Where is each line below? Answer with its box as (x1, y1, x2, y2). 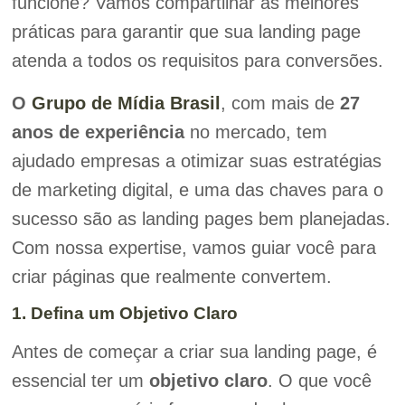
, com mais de (220, 92, 340, 113)
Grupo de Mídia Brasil (31, 92, 221, 113)
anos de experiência (11, 121, 184, 142)
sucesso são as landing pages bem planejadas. (11, 208, 391, 229)
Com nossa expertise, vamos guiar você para (11, 237, 376, 258)
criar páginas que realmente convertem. (11, 266, 332, 287)
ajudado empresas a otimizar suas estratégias (11, 150, 381, 171)
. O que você (267, 371, 372, 391)
